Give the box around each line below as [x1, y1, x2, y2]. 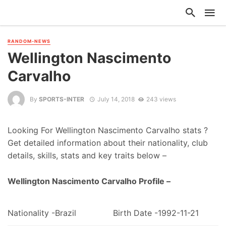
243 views [146, 95, 176, 103]
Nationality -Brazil [8, 207, 76, 218]
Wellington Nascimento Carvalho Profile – [8, 176, 171, 187]
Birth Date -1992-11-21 [112, 207, 199, 218]
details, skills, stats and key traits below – [8, 150, 166, 161]
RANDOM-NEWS [8, 38, 50, 44]
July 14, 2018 [97, 95, 135, 103]
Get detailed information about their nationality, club [8, 138, 208, 148]
